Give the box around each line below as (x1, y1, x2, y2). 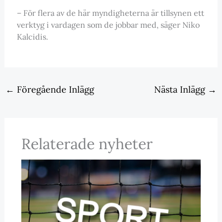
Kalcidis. (16, 31, 48, 42)
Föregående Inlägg (14, 83, 94, 95)
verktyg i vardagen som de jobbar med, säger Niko (16, 19, 200, 30)
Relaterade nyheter (21, 134, 153, 153)
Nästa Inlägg (154, 83, 208, 95)
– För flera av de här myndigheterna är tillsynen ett (16, 7, 204, 18)
